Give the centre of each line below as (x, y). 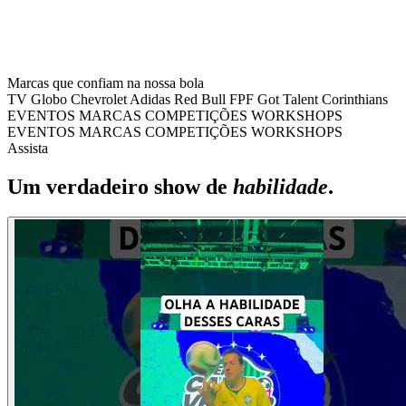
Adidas (150, 99)
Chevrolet (99, 99)
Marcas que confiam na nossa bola (106, 82)
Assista (28, 148)
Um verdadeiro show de (120, 186)
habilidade (280, 186)
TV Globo (37, 99)
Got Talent (288, 99)
